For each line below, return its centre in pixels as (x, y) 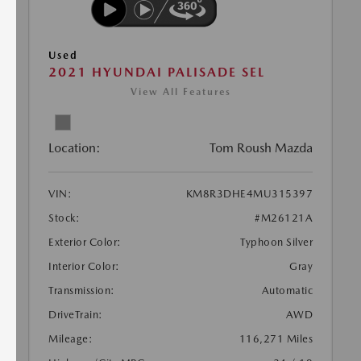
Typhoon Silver (276, 242)
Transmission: (82, 290)
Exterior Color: (85, 242)
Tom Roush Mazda (261, 147)
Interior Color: (84, 266)
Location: (75, 147)
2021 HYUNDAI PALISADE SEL (157, 72)
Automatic (287, 290)
